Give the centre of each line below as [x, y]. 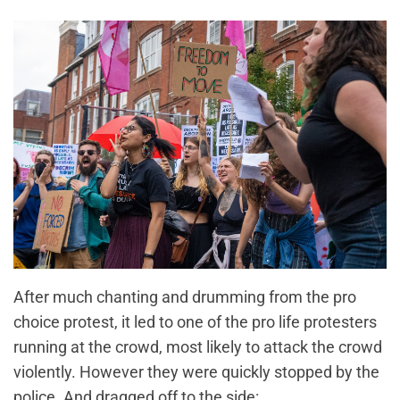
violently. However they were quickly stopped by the [196, 372]
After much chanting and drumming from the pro [185, 297]
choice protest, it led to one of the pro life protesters [195, 322]
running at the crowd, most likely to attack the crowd [198, 347]
